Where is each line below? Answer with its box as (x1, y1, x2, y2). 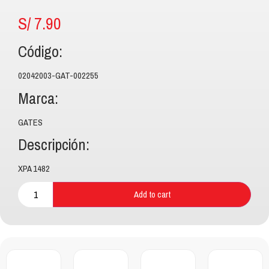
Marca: (18, 84, 58, 113)
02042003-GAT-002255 (18, 67, 98, 85)
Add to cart (133, 186, 171, 203)
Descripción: (18, 131, 89, 160)
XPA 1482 (18, 160, 50, 178)
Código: (18, 38, 62, 67)
